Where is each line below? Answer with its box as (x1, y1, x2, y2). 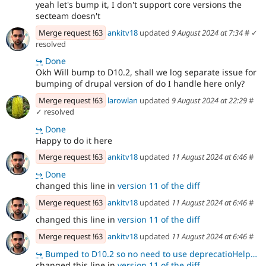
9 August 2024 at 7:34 (172, 27, 243, 38)
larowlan (107, 94, 138, 106)
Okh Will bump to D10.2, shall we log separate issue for (36, 66, 256, 78)
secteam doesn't (36, 9, 100, 21)
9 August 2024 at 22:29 (172, 94, 247, 106)
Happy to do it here (36, 134, 112, 146)
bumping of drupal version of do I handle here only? (36, 78, 245, 90)
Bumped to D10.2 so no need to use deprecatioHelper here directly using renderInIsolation (43, 248, 251, 259)
